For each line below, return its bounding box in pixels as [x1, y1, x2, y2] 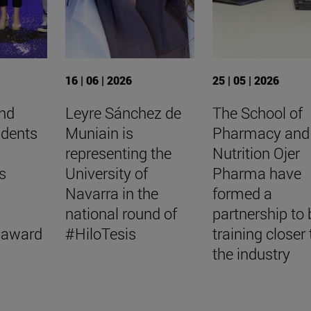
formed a [212, 183, 272, 203]
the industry [212, 243, 290, 264]
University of [65, 162, 148, 183]
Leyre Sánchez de [65, 102, 181, 123]
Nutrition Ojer [212, 142, 300, 163]
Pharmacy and [212, 122, 310, 143]
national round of [65, 203, 177, 224]
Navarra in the [65, 183, 158, 203]
